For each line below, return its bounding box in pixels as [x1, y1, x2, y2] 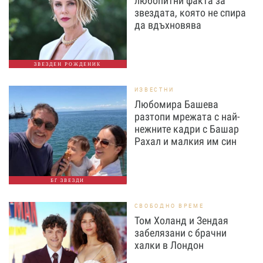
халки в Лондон [134, 239, 204, 252]
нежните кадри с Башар [134, 123, 239, 136]
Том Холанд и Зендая [134, 214, 228, 227]
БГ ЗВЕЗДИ [50, 177, 85, 184]
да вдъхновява [134, 19, 201, 32]
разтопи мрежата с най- [134, 110, 240, 123]
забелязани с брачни [134, 227, 227, 240]
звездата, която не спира [134, 6, 246, 19]
